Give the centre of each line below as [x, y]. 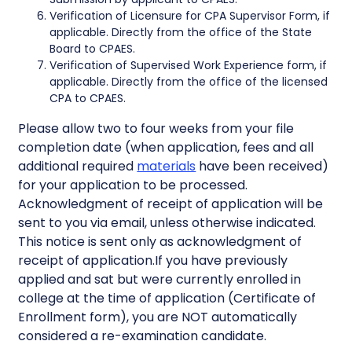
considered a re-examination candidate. [143, 336]
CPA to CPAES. [88, 98]
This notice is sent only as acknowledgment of [160, 242]
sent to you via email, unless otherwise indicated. [167, 223]
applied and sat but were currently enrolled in [160, 279]
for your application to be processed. [133, 185]
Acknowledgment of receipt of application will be [171, 204]
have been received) [262, 166]
